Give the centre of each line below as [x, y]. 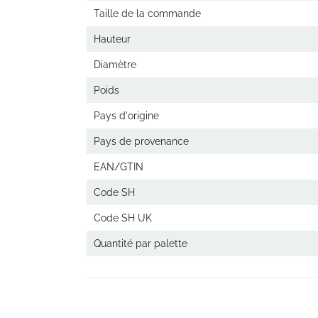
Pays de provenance [141, 141]
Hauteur [112, 39]
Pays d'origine [126, 116]
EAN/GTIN [119, 167]
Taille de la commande [147, 13]
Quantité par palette [141, 243]
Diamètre [115, 65]
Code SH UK [123, 218]
